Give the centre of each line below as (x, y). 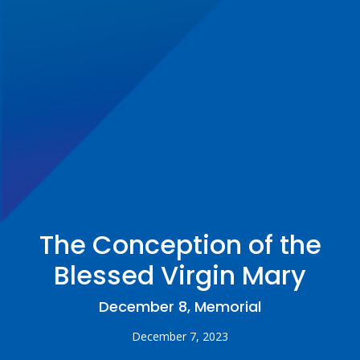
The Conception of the (180, 245)
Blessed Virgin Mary (180, 276)
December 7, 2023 (180, 337)
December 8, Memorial (180, 307)
